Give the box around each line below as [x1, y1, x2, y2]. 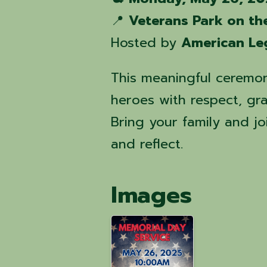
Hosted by [111, 33, 182, 53]
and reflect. [111, 134, 184, 154]
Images [111, 178, 193, 213]
